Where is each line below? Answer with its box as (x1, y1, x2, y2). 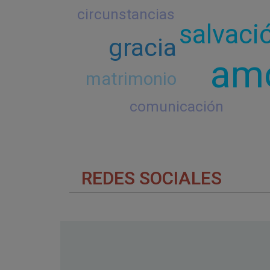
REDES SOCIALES (72, 166, 222, 193)
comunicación (130, 96, 224, 118)
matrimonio (85, 66, 177, 92)
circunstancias (77, 4, 175, 25)
